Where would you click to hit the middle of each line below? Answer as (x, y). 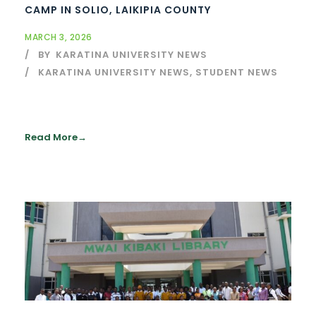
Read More (51, 138)
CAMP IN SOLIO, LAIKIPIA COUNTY (118, 10)
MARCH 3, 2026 (59, 37)
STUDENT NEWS (237, 73)
